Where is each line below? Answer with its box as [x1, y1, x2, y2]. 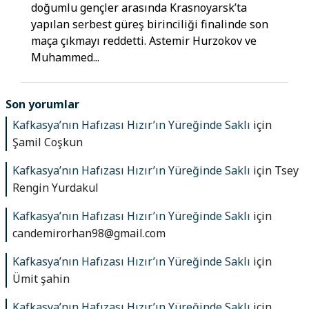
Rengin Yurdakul [12, 180, 99, 196]
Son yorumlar [6, 97, 79, 112]
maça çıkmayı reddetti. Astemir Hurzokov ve [31, 32, 257, 48]
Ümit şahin [12, 271, 70, 287]
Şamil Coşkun [12, 134, 83, 150]
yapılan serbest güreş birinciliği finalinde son [31, 16, 268, 32]
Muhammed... [31, 49, 99, 65]
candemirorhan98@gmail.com [12, 226, 166, 241]
